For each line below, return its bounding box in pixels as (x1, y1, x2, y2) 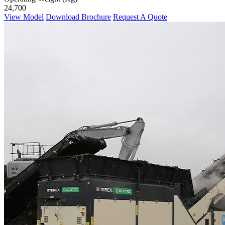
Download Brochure (46, 12, 111, 21)
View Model (4, 12, 44, 21)
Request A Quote (113, 12, 167, 21)
